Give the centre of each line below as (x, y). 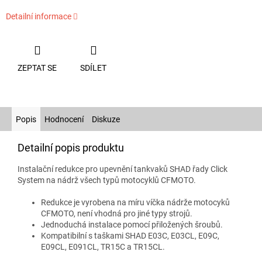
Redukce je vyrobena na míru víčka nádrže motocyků (135, 202)
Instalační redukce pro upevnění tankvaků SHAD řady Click (123, 169)
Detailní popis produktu (71, 147)
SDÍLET (93, 68)
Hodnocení (64, 119)
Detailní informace (39, 17)
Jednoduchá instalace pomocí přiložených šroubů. (132, 224)
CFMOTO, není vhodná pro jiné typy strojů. (117, 213)
